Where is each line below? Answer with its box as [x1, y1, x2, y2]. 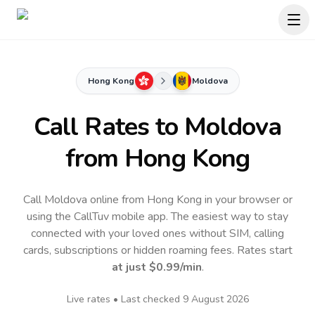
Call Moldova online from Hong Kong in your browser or [22, 192, 292, 207]
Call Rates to [33, 110, 185, 144]
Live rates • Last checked [66, 292, 183, 306]
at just [111, 259, 149, 275]
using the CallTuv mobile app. [27, 209, 171, 224]
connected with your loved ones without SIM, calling [31, 226, 284, 241]
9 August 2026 [182, 292, 249, 306]
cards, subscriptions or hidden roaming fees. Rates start [22, 243, 292, 258]
